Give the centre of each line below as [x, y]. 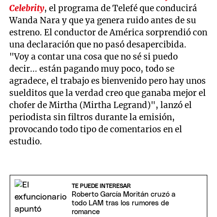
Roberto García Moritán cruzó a [123, 194]
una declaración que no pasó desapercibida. [98, 44]
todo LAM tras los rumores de [120, 203]
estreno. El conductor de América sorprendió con [108, 32]
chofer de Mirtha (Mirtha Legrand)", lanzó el [101, 105]
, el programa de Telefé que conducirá [121, 8]
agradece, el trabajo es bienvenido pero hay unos [108, 81]
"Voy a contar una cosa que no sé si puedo [94, 56]
